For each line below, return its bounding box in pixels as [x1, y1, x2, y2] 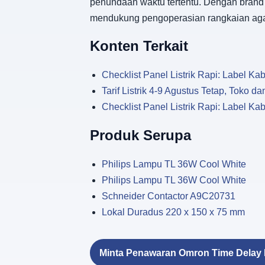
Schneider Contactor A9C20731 [102, 191, 235, 202]
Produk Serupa [90, 127, 191, 144]
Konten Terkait [90, 38, 188, 54]
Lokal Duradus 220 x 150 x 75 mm [102, 207, 245, 218]
